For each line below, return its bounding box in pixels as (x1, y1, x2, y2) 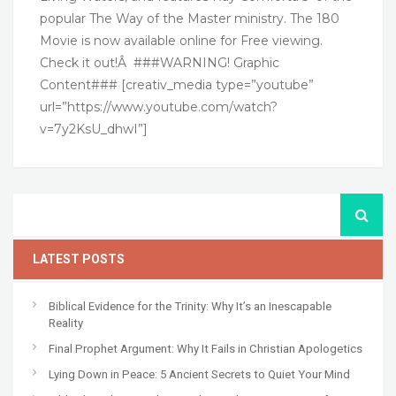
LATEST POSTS (33, 252, 125, 267)
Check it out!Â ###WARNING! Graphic (40, 55, 279, 72)
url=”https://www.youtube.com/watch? (40, 99, 278, 116)
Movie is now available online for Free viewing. (40, 33, 323, 49)
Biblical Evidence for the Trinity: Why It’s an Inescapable (49, 300, 331, 314)
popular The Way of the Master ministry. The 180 (40, 11, 339, 27)
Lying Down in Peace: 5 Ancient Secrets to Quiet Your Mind (49, 368, 350, 382)
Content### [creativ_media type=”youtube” (40, 77, 314, 94)
